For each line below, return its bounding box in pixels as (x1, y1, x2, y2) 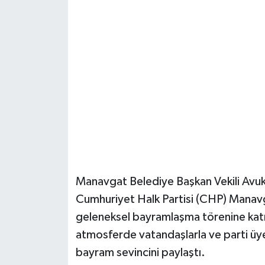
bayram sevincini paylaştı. (75, 246, 205, 258)
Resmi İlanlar (31, 53, 94, 63)
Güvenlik (31, 22, 75, 33)
